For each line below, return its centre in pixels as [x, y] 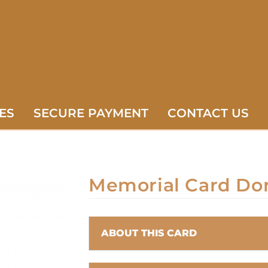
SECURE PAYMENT [91, 113]
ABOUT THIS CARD [149, 233]
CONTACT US [208, 113]
